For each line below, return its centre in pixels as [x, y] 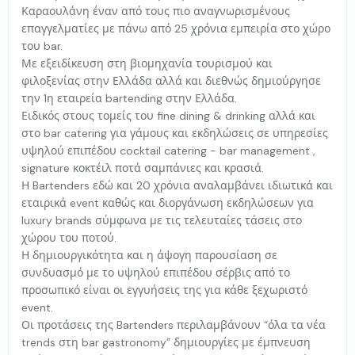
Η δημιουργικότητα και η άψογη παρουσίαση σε [149, 256]
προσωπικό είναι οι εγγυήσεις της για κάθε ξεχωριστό [164, 290]
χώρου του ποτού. [69, 238]
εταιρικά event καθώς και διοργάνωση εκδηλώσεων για [168, 203]
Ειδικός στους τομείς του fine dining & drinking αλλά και [168, 116]
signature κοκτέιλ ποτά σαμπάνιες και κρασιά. [143, 168]
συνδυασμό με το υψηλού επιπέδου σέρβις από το [156, 273]
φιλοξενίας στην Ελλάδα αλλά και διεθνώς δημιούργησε [171, 81]
